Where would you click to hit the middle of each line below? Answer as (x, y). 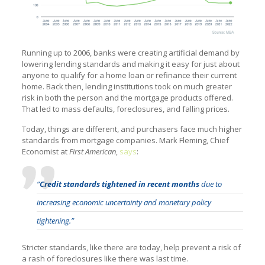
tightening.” (56, 221)
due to (210, 184)
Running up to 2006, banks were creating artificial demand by (130, 53)
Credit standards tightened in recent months (119, 184)
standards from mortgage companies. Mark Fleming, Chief (125, 140)
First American (92, 152)
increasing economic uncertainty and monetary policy (124, 203)
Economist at (45, 152)
